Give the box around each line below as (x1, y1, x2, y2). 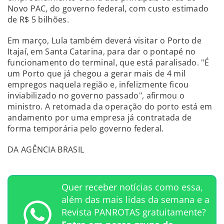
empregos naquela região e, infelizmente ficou (7, 78, 189, 90)
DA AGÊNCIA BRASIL (7, 143, 84, 155)
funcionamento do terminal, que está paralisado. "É (7, 56, 209, 68)
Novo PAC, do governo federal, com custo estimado (7, 2, 209, 14)
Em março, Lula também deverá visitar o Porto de (7, 34, 202, 46)
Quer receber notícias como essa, (61, 180, 203, 193)
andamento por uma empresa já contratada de (7, 111, 192, 123)
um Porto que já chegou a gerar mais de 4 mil (7, 67, 186, 79)
